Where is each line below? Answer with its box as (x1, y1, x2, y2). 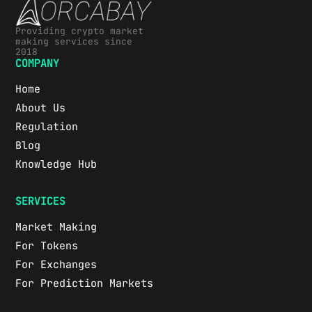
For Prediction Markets (15, 276, 154, 290)
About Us (15, 100, 66, 115)
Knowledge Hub (15, 157, 97, 171)
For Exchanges (15, 257, 97, 272)
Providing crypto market (15, 24, 144, 37)
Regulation (15, 119, 79, 134)
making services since (15, 35, 133, 47)
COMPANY (15, 55, 60, 70)
